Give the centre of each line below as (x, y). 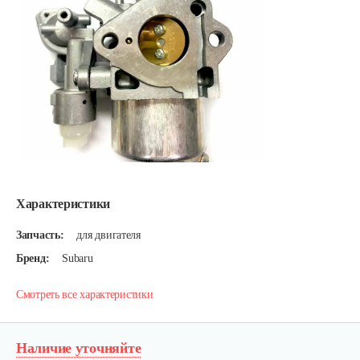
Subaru (78, 258)
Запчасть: (40, 235)
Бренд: (33, 258)
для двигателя (108, 235)
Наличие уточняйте (79, 348)
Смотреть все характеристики (85, 295)
